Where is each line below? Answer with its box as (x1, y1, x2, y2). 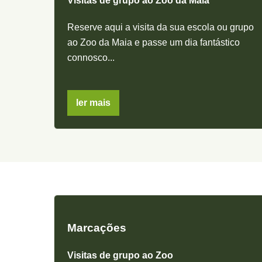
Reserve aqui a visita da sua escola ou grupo (67, 22, 254, 33)
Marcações (67, 222, 126, 235)
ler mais (76, 98, 111, 108)
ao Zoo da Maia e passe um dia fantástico (67, 37, 240, 48)
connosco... (67, 53, 115, 63)
